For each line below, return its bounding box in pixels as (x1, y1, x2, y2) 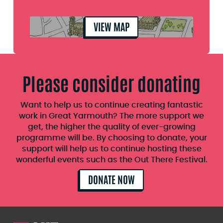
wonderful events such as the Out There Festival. (15, 155, 208, 164)
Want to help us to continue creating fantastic (20, 101, 203, 109)
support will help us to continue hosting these (21, 144, 202, 153)
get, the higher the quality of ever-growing (27, 122, 196, 131)
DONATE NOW (88, 172, 135, 186)
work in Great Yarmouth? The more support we (19, 111, 204, 120)
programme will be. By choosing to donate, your (16, 133, 207, 142)
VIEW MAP (94, 19, 129, 33)
